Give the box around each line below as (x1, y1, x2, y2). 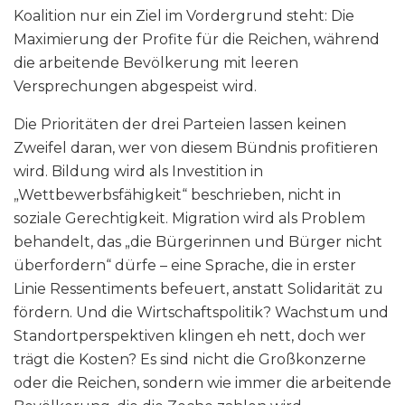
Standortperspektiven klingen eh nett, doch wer (14, 327, 366, 345)
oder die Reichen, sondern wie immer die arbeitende (14, 374, 391, 392)
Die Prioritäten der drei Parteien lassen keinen (14, 116, 346, 134)
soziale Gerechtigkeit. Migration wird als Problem (14, 210, 365, 228)
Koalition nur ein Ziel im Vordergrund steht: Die (14, 7, 354, 25)
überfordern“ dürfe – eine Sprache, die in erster (14, 257, 356, 275)
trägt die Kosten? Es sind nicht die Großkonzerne (14, 351, 366, 369)
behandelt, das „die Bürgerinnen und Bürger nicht (14, 233, 382, 251)
